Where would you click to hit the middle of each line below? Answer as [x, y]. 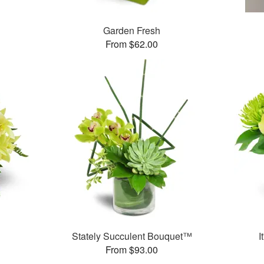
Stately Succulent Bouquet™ [132, 236]
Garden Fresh [132, 31]
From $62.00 [132, 44]
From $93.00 [132, 250]
